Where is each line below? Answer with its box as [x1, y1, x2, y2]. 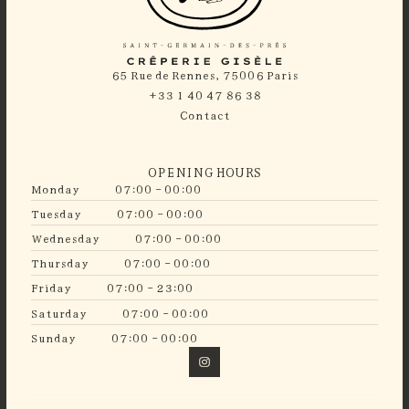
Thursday [30, 254, 89, 272]
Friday [30, 278, 71, 297]
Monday [30, 179, 79, 197]
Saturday [30, 303, 87, 321]
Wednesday [30, 229, 100, 247]
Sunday [30, 328, 76, 346]
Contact [179, 106, 230, 124]
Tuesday [30, 204, 81, 222]
